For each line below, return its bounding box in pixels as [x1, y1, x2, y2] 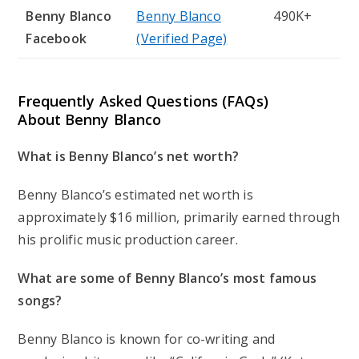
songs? [18, 292, 63, 310]
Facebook [26, 30, 87, 48]
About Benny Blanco [18, 110, 162, 130]
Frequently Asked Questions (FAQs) [18, 91, 268, 111]
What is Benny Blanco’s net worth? [18, 147, 240, 166]
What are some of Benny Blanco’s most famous [18, 269, 317, 288]
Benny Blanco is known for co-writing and [18, 330, 276, 349]
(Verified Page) [136, 30, 228, 48]
